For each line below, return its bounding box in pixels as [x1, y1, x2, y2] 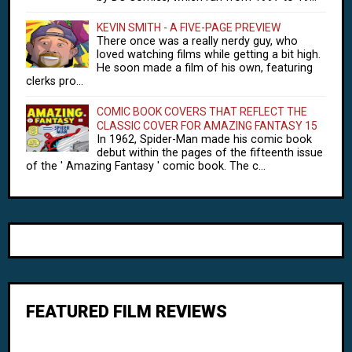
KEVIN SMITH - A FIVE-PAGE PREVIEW [97, 21, 280, 34]
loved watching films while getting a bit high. [97, 48, 321, 61]
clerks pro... [26, 75, 83, 88]
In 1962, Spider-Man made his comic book [97, 133, 312, 146]
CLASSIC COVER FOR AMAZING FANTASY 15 [97, 119, 317, 132]
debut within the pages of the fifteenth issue [97, 146, 323, 159]
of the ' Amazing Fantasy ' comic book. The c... [26, 159, 266, 173]
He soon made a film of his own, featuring [97, 61, 313, 75]
